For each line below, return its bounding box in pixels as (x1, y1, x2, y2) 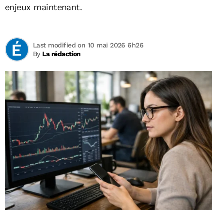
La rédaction (42, 50, 81, 58)
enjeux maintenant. (5, 2, 82, 12)
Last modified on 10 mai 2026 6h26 (33, 41, 144, 49)
